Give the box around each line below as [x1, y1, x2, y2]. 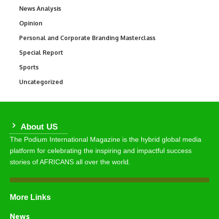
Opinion [19, 20, 43, 27]
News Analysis [19, 5, 61, 13]
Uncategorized [19, 78, 63, 86]
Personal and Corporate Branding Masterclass [19, 34, 155, 42]
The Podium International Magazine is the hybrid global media [10, 135, 201, 144]
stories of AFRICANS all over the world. [10, 158, 131, 166]
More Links [10, 193, 51, 202]
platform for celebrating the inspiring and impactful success [10, 147, 192, 155]
